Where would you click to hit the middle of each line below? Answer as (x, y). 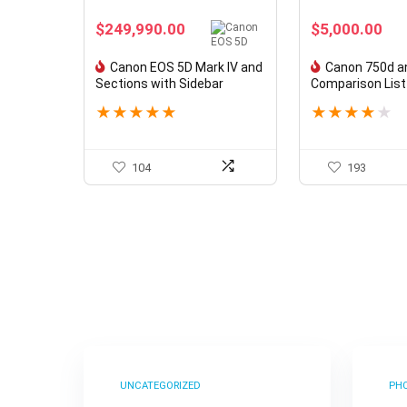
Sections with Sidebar (160, 83)
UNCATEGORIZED (161, 385)
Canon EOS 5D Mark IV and (187, 67)
